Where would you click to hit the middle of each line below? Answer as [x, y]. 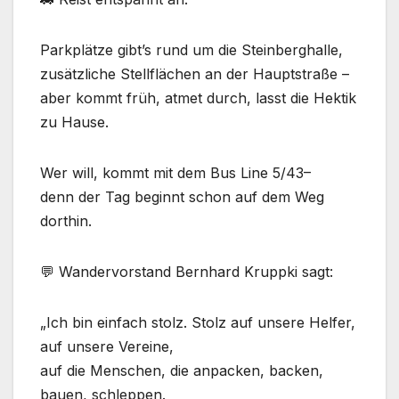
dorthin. [66, 221]
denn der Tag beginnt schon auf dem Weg [182, 197]
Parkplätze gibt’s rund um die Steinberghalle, [191, 50]
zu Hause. [74, 122]
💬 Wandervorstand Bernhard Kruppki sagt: [187, 272]
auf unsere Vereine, [107, 347]
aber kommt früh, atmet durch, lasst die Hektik [198, 98]
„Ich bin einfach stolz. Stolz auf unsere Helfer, [198, 323]
